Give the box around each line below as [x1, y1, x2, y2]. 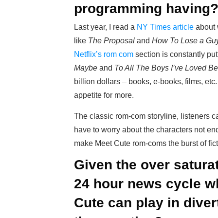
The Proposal [88, 36, 135, 45]
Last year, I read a [74, 23, 137, 32]
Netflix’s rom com [74, 50, 133, 59]
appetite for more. [74, 91, 134, 100]
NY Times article [137, 23, 194, 32]
